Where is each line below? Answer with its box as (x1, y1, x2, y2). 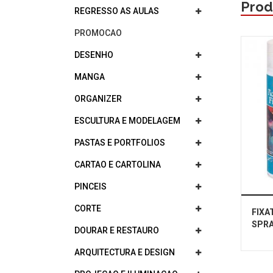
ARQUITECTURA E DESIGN (74, 247, 175, 257)
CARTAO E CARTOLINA (74, 160, 161, 169)
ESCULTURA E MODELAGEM (74, 116, 180, 126)
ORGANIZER (74, 94, 122, 104)
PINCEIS (74, 182, 107, 191)
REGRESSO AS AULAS (74, 6, 159, 16)
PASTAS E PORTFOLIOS (74, 138, 165, 147)
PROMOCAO (74, 28, 122, 38)
